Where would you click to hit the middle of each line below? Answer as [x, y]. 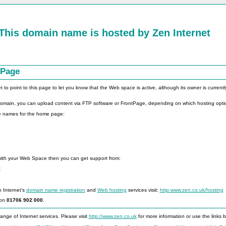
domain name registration [55, 190]
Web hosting [112, 190]
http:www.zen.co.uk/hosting [191, 190]
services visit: [143, 190]
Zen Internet [181, 33]
